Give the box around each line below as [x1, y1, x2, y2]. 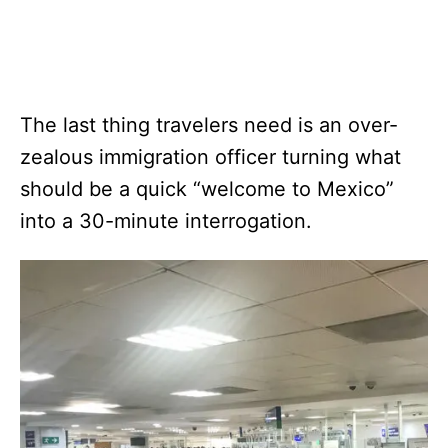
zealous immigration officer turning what [20, 144, 401, 169]
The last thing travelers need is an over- [20, 112, 398, 137]
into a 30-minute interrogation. [20, 208, 312, 233]
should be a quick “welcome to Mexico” [20, 176, 394, 201]
